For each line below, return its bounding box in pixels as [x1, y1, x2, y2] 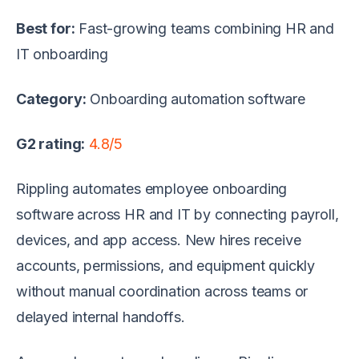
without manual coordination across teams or [16, 282, 309, 300]
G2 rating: [16, 135, 86, 152]
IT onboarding [16, 45, 108, 63]
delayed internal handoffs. [16, 308, 185, 325]
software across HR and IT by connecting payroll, [16, 205, 339, 223]
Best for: [16, 19, 75, 37]
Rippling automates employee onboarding [16, 179, 288, 197]
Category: [16, 90, 87, 107]
